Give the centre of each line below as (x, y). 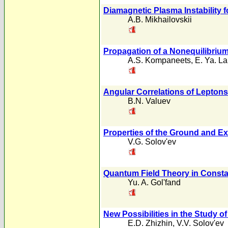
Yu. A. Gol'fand (154, 182)
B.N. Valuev (149, 101)
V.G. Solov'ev (152, 142)
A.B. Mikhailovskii (160, 20)
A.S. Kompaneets (159, 60)
